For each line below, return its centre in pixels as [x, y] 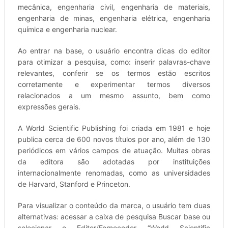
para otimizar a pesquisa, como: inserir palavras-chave [114, 62]
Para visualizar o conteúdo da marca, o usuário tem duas [114, 206]
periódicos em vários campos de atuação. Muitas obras [114, 151]
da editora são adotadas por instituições [114, 162]
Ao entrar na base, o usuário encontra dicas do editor [114, 51]
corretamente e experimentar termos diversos [114, 84]
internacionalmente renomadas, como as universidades [114, 173]
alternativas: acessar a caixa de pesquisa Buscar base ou [114, 217]
